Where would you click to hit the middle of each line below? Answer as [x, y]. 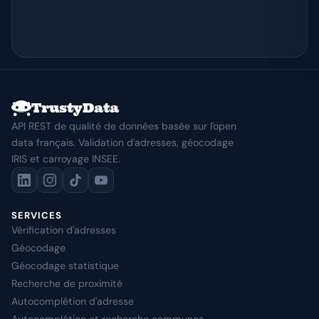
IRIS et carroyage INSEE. [66, 159]
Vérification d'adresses [64, 230]
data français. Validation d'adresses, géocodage [122, 142]
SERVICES [37, 215]
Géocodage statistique [65, 266]
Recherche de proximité [67, 283]
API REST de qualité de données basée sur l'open [124, 126]
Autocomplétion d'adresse [73, 301]
